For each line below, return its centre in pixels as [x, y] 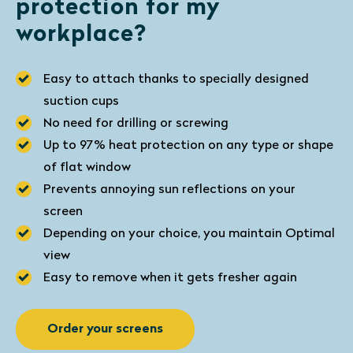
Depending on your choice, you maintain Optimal [189, 234]
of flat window [87, 168]
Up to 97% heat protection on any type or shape [188, 146]
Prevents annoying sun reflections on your [169, 190]
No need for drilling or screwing [136, 124]
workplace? [81, 35]
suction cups [81, 102]
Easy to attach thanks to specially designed [176, 80]
